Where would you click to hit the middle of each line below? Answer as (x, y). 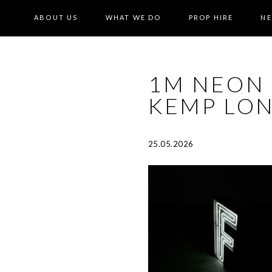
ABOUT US (56, 17)
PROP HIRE (211, 17)
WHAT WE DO (133, 17)
